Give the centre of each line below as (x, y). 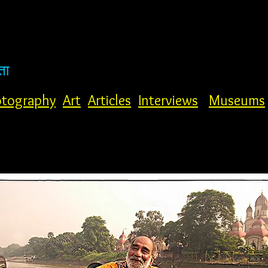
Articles (109, 100)
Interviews (168, 100)
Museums (237, 100)
